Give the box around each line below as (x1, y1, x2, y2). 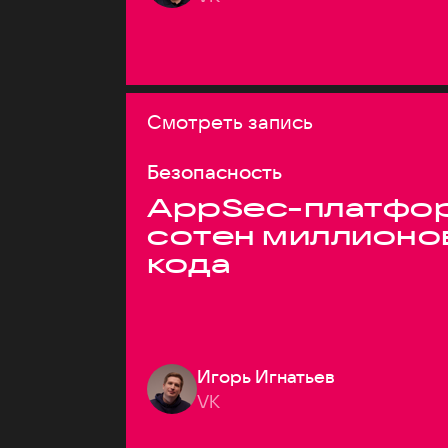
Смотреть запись (147, 109, 313, 134)
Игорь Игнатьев (197, 365, 335, 388)
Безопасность (147, 159, 282, 184)
